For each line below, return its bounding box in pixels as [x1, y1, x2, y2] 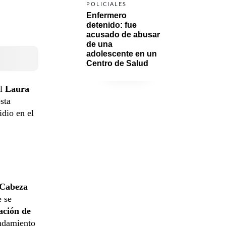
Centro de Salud [86, 59, 148, 68]
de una [86, 39, 112, 48]
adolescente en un [86, 49, 157, 58]
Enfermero [86, 11, 127, 20]
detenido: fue [86, 20, 137, 29]
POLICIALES [86, 1, 127, 7]
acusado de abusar [86, 30, 160, 39]
